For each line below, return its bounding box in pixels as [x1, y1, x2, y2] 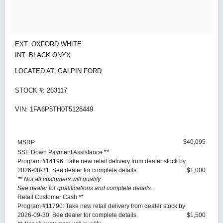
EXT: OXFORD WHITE [15, 40, 82, 48]
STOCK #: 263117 [15, 86, 67, 94]
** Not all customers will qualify [17, 176, 101, 183]
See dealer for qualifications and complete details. [17, 185, 152, 192]
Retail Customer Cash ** [17, 194, 84, 201]
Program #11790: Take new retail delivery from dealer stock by [17, 203, 185, 210]
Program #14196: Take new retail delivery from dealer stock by [17, 158, 186, 165]
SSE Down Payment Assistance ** [17, 149, 109, 156]
